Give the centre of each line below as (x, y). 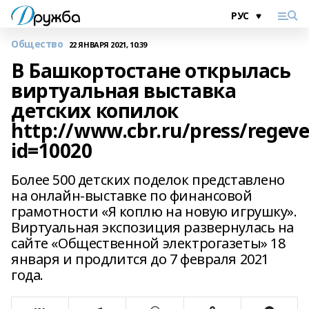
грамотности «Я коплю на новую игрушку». (154, 211)
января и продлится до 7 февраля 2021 (140, 259)
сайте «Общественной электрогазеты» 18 (148, 243)
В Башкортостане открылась (151, 70)
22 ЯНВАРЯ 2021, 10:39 (108, 44)
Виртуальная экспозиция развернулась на (153, 227)
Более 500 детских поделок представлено (148, 180)
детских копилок (95, 110)
